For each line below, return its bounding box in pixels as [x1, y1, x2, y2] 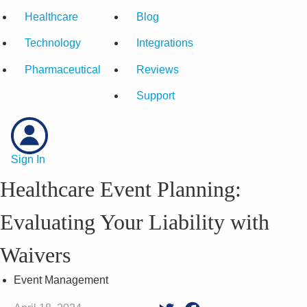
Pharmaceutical [25, 63, 101, 75]
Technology [25, 37, 81, 49]
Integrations [136, 37, 193, 49]
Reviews [136, 63, 179, 75]
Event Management [14, 273, 108, 286]
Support [136, 90, 175, 102]
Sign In [11, 153, 45, 165]
